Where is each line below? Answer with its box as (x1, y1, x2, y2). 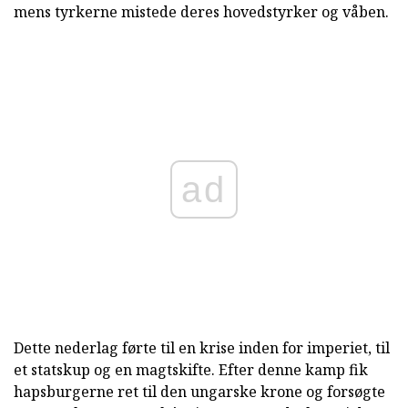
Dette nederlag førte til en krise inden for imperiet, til (14, 338, 390, 359)
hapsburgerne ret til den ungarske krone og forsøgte (14, 382, 385, 403)
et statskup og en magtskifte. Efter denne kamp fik (14, 360, 368, 381)
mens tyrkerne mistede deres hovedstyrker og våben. (14, 2, 389, 23)
